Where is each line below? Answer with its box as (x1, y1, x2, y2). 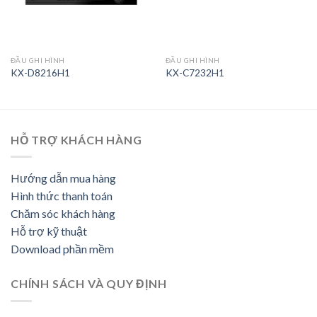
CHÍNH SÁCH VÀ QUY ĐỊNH (11, 277, 167, 291)
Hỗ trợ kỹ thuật (11, 224, 87, 238)
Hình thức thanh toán (11, 189, 113, 203)
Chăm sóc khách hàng (11, 207, 115, 221)
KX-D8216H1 (10, 67, 70, 79)
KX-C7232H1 (165, 67, 224, 79)
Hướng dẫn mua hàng (11, 171, 116, 185)
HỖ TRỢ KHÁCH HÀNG (11, 132, 142, 146)
